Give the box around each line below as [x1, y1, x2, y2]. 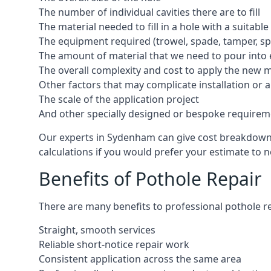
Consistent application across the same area [39, 252, 241, 266]
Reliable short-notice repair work [39, 238, 189, 251]
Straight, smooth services [39, 223, 155, 237]
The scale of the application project [39, 93, 199, 106]
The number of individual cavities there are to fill [39, 5, 260, 19]
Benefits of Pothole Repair [39, 166, 261, 191]
